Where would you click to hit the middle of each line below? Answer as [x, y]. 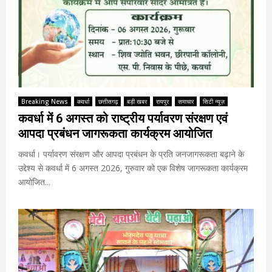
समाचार [186, 101]
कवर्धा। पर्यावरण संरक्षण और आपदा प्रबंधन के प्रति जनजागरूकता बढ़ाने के [131, 154]
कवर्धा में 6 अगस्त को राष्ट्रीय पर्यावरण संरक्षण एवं [123, 118]
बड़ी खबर [137, 101]
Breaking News [45, 101]
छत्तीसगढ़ [108, 101]
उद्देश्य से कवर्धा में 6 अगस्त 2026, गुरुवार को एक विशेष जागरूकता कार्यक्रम [133, 168]
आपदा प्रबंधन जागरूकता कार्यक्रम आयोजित [115, 133]
